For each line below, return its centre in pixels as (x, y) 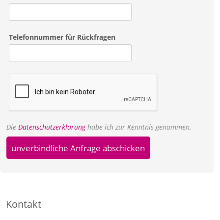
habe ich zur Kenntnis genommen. (138, 127)
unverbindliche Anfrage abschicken (78, 148)
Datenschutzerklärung (52, 127)
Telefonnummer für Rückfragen (62, 37)
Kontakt (24, 204)
